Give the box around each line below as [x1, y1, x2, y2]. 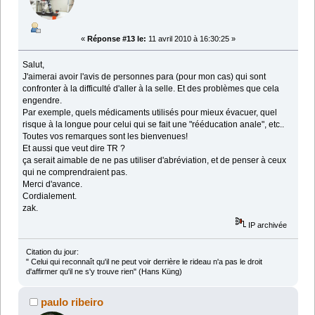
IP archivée [246, 221, 288, 230]
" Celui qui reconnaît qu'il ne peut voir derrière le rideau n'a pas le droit [25, 257, 262, 266]
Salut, [22, 60, 45, 70]
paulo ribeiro [41, 295, 104, 308]
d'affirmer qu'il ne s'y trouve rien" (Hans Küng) [25, 266, 182, 276]
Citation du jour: [25, 247, 79, 256]
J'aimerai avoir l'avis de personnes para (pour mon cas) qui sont [22, 72, 266, 82]
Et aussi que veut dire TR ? [22, 143, 126, 154]
